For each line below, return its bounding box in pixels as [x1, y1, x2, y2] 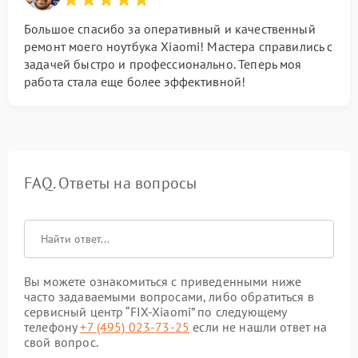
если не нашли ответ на [189, 319, 328, 335]
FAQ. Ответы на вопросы [24, 173, 197, 193]
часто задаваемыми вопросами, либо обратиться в [24, 288, 314, 304]
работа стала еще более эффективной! [24, 74, 246, 89]
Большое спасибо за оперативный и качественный [24, 21, 316, 37]
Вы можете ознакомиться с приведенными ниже [24, 273, 302, 289]
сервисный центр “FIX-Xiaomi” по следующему [24, 304, 287, 320]
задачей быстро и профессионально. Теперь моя [24, 56, 302, 72]
